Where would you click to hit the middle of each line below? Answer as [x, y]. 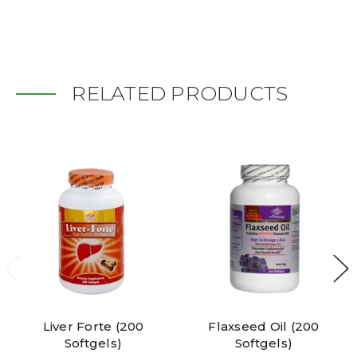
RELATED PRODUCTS [180, 94]
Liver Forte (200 [93, 327]
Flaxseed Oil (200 [264, 327]
